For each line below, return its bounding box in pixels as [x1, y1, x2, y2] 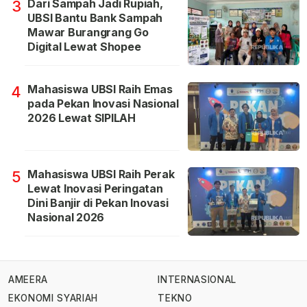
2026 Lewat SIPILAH [27, 111, 136, 125]
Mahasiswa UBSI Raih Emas [27, 82, 173, 97]
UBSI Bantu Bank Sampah [27, 11, 163, 25]
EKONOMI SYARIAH [8, 292, 99, 304]
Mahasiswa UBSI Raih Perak [27, 167, 175, 182]
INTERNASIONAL [158, 274, 236, 286]
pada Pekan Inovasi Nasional [27, 97, 179, 111]
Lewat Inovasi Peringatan [27, 182, 163, 196]
